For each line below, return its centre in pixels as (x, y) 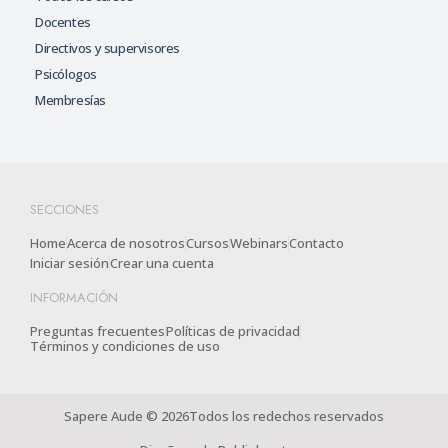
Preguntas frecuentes (97, 330)
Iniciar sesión (69, 262)
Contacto (316, 242)
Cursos (207, 242)
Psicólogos (66, 73)
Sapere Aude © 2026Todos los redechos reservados (224, 415)
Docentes (63, 21)
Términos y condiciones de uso (125, 345)
